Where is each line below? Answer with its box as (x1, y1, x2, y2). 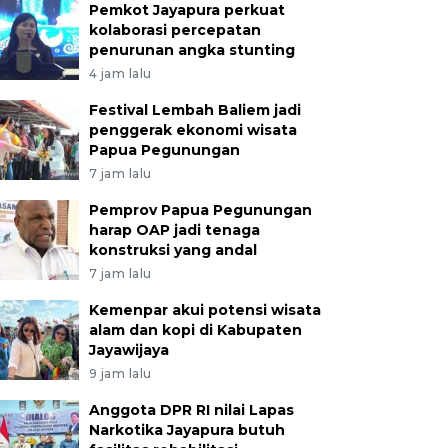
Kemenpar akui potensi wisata (88, 301, 321, 319)
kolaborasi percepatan (88, 21, 261, 39)
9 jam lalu (88, 366, 152, 381)
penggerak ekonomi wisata (88, 121, 297, 139)
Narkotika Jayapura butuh (88, 421, 285, 439)
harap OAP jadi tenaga (88, 221, 260, 239)
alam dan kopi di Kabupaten (88, 321, 302, 339)
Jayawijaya (88, 341, 169, 359)
